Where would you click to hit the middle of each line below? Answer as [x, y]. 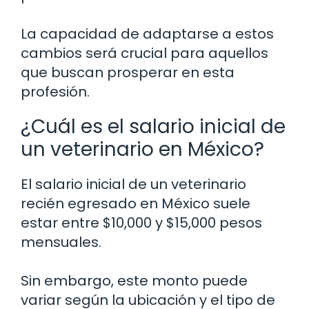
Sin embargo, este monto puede [134, 281]
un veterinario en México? [142, 150]
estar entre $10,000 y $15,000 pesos [141, 223]
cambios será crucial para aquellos [144, 53]
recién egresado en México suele [136, 204]
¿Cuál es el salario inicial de [153, 127]
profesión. [55, 92]
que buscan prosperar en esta [128, 73]
